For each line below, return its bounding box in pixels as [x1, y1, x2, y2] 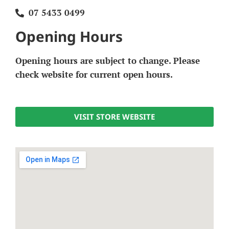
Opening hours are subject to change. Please [15, 55, 200, 66]
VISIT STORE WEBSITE [74, 111, 155, 122]
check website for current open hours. [15, 68, 173, 80]
